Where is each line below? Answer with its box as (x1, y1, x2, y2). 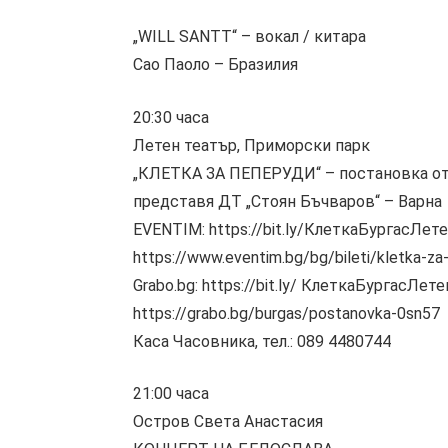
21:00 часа (133, 384, 209, 404)
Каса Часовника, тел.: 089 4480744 (133, 331, 391, 351)
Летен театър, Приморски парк (133, 135, 370, 155)
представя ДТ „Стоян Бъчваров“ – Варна (133, 191, 442, 211)
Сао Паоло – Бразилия (133, 55, 298, 75)
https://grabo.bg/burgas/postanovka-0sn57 (133, 303, 440, 323)
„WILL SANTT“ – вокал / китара (133, 27, 366, 47)
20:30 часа (133, 107, 209, 127)
